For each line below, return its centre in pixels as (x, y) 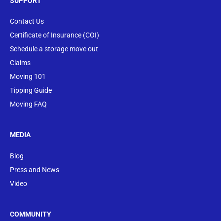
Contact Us (27, 21)
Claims (20, 62)
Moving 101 (28, 76)
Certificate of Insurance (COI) (55, 35)
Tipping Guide (31, 90)
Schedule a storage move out (54, 49)
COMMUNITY (31, 214)
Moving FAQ (28, 104)
